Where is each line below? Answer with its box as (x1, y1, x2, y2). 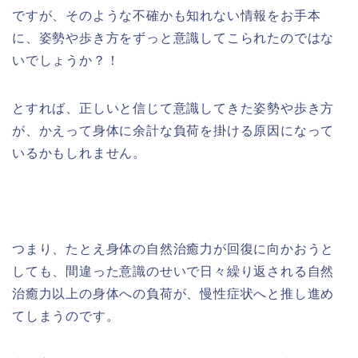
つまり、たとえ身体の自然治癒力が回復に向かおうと (12, 242, 335, 256)
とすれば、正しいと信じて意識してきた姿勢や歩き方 (12, 101, 335, 115)
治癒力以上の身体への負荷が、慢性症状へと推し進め (12, 287, 335, 300)
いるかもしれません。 (12, 146, 147, 160)
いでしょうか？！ (12, 54, 120, 67)
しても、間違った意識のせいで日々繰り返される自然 (12, 265, 335, 278)
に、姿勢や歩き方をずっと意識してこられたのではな (12, 31, 335, 45)
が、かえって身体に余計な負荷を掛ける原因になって (12, 124, 335, 137)
